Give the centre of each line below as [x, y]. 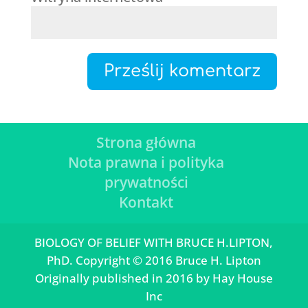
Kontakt [146, 202]
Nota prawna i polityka [146, 163]
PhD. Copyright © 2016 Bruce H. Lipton [154, 261]
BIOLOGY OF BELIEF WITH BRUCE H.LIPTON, [154, 243]
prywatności [146, 183]
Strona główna [146, 143]
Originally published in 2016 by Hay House [154, 278]
